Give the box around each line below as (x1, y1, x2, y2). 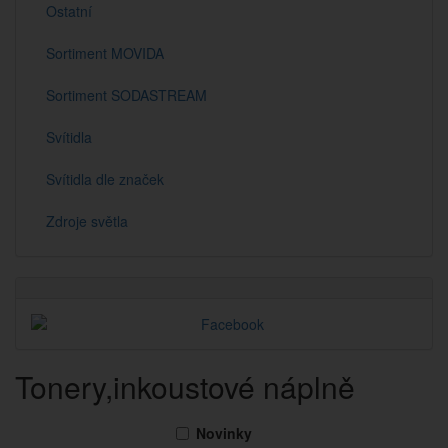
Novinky (196, 423, 252, 443)
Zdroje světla (46, 211, 128, 231)
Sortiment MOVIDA (46, 43, 164, 63)
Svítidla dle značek (46, 169, 164, 189)
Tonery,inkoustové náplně (15, 365, 355, 408)
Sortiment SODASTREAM (46, 85, 207, 105)
